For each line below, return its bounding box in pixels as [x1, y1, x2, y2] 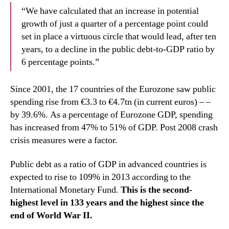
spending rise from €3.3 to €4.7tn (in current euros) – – [10, 96, 211, 108]
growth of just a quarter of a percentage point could [21, 18, 208, 30]
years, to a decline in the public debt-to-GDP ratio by [21, 43, 215, 55]
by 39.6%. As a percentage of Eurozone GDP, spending [10, 108, 213, 121]
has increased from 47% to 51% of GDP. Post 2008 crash [10, 121, 218, 133]
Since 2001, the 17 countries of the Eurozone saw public [10, 83, 216, 95]
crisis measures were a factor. [10, 134, 118, 146]
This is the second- [121, 184, 192, 196]
